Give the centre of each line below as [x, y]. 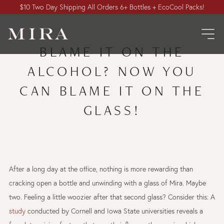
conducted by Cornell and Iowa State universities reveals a [114, 211]
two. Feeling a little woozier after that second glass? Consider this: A [112, 197]
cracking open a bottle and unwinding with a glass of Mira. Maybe [107, 183]
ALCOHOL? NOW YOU [112, 71]
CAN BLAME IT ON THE [112, 90]
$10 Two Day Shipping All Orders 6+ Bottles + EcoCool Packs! [112, 7]
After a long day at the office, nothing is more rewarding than [101, 169]
